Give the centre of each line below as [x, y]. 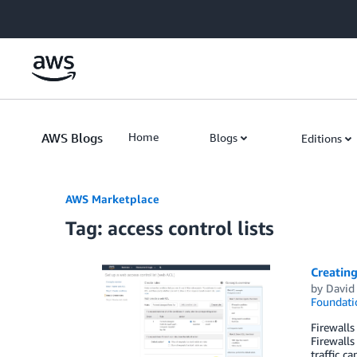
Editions [322, 138]
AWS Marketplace [112, 199]
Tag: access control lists [170, 228]
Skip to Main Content [60, 16]
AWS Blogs [72, 138]
